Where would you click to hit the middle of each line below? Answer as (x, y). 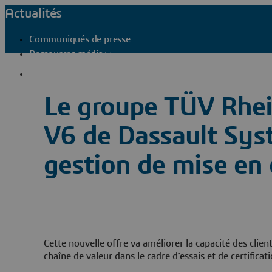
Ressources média (66, 54)
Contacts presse (76, 74)
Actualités (33, 13)
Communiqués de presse (80, 39)
